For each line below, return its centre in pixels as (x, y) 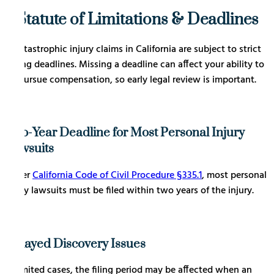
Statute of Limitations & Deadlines (137, 20)
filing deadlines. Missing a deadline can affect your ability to (137, 65)
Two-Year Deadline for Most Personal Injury (125, 133)
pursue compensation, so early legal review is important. (137, 80)
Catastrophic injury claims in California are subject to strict (137, 49)
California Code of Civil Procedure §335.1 (117, 176)
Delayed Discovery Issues (75, 244)
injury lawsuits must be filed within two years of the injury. (129, 191)
